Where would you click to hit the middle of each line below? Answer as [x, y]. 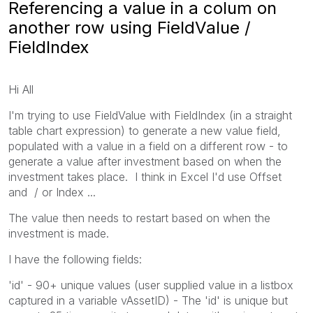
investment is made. [59, 233]
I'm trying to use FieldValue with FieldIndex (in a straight [150, 115]
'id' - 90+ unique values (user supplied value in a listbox [151, 285]
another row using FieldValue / [130, 27]
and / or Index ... [52, 192]
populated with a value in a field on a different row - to [148, 146]
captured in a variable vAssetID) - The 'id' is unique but [148, 300]
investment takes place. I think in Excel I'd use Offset [145, 176]
